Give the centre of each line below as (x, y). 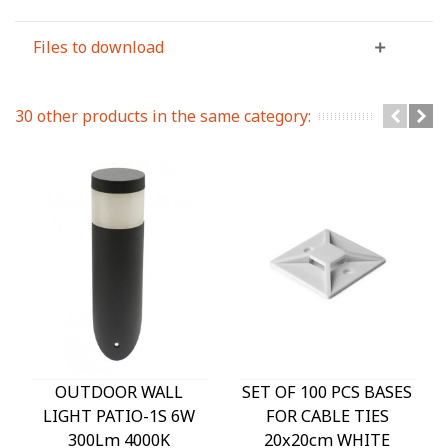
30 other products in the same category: (163, 115)
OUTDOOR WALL (119, 391)
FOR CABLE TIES (327, 415)
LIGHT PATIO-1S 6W (119, 415)
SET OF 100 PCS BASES (327, 391)
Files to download (99, 46)
